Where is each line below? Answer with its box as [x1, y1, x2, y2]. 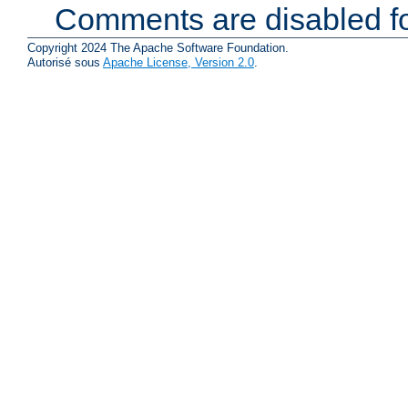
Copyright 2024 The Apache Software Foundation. [27, 40, 289, 55]
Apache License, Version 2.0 [103, 55, 254, 69]
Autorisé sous [27, 55, 103, 69]
